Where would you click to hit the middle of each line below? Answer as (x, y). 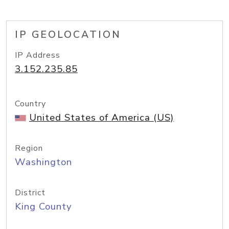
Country (30, 104)
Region (29, 148)
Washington (43, 162)
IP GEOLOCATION (68, 35)
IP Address (38, 55)
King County (43, 207)
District (30, 193)
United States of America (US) (101, 118)
